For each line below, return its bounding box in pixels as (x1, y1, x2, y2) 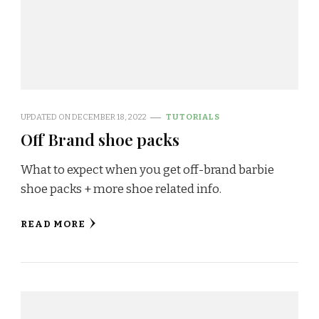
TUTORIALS (166, 112, 220, 122)
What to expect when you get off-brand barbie (21, 162, 274, 178)
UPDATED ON (21, 112, 72, 122)
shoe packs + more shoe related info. (21, 182, 221, 197)
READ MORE (21, 219, 85, 231)
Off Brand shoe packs (21, 128, 179, 151)
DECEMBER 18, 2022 (72, 112, 147, 122)
